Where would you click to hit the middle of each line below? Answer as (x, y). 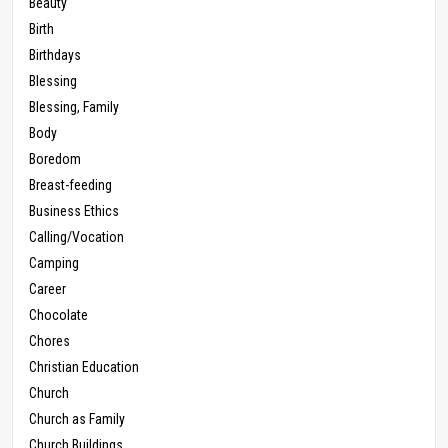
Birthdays (55, 55)
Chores (49, 341)
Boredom (55, 159)
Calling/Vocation (76, 237)
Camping (54, 263)
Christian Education (84, 367)
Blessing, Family (74, 107)
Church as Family (77, 419)
